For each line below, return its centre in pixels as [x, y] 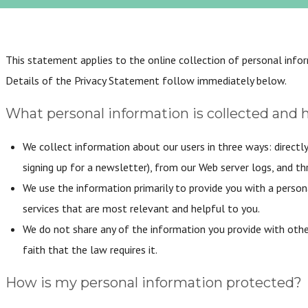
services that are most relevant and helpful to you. [141, 208]
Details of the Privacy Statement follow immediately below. [146, 80]
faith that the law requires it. [90, 250]
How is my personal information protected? [154, 283]
